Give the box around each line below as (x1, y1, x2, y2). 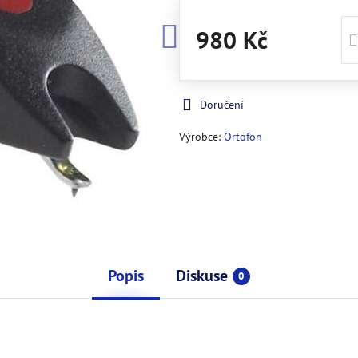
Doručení (199, 97, 244, 112)
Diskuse (175, 265, 228, 286)
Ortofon (223, 129, 262, 144)
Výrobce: (178, 129, 224, 144)
